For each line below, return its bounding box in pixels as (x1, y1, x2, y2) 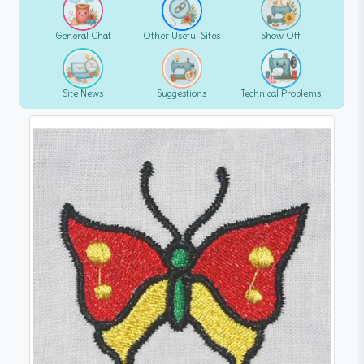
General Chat (54, 29, 111, 41)
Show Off (261, 29, 301, 41)
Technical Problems (240, 87, 322, 99)
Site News (63, 87, 103, 99)
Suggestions (157, 87, 207, 99)
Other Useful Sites (143, 29, 221, 41)
